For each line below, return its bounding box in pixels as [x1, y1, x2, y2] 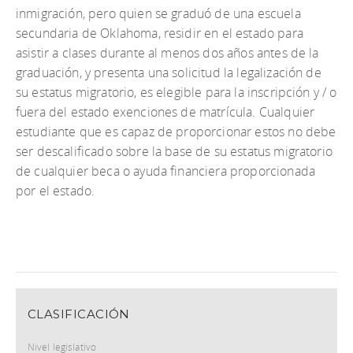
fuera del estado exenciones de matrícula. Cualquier [16, 103, 315, 121]
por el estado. [16, 182, 95, 199]
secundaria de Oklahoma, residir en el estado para [16, 24, 303, 42]
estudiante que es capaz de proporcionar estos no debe [16, 123, 336, 140]
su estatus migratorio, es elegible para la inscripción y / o [16, 84, 337, 101]
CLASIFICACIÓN [28, 307, 130, 321]
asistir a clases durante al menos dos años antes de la [16, 44, 319, 61]
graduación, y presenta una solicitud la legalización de [16, 64, 321, 81]
